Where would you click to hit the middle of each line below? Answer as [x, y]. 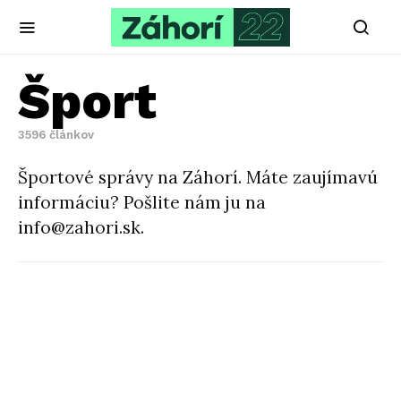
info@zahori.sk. [81, 227]
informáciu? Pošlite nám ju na [142, 202]
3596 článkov [56, 135]
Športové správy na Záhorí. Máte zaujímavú [198, 177]
